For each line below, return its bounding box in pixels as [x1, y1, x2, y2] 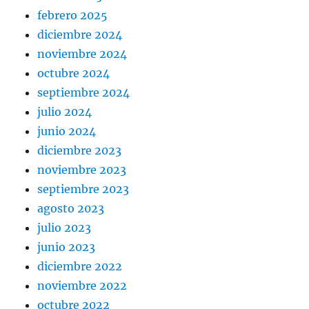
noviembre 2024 [37, 47, 128, 61]
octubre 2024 [37, 66, 110, 81]
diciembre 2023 [37, 143, 122, 158]
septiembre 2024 [37, 86, 130, 100]
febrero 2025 [37, 8, 108, 23]
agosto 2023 [37, 201, 105, 216]
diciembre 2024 [37, 28, 123, 42]
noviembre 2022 [37, 279, 128, 293]
